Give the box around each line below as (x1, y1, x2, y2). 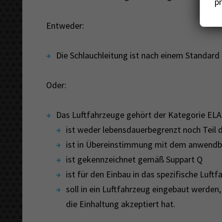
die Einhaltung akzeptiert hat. (65, 198, 177, 210)
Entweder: (46, 19, 84, 31)
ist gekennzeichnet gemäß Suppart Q (65, 153, 203, 165)
